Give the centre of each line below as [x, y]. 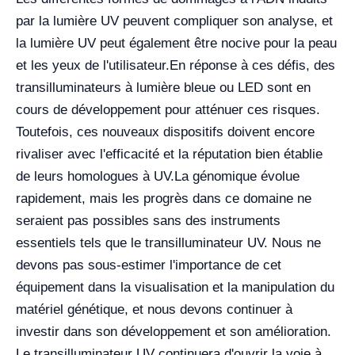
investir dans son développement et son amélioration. [174, 331]
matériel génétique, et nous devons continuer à [154, 309]
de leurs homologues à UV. [95, 176]
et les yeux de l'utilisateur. [93, 65]
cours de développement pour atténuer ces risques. [168, 109]
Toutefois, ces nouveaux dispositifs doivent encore [165, 132]
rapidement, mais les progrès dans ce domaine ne [164, 198]
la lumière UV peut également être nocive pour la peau [176, 43]
